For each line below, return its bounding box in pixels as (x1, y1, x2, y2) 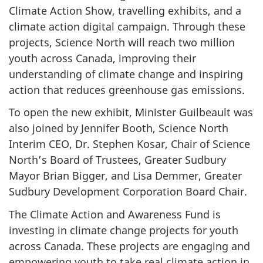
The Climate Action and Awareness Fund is (9, 207, 221, 221)
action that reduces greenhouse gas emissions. (9, 82, 245, 97)
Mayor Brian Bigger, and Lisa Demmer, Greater (9, 168, 242, 183)
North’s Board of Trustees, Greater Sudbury (9, 153, 226, 167)
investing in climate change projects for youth (9, 222, 238, 237)
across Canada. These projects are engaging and (9, 238, 250, 253)
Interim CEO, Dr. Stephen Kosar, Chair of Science (9, 137, 250, 151)
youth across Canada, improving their (9, 50, 196, 65)
